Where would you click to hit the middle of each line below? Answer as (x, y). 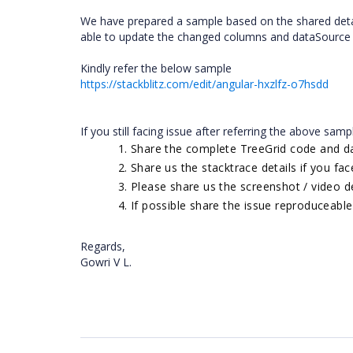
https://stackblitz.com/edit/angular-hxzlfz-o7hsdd (204, 84)
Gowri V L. (108, 262)
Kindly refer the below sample (156, 68)
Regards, (103, 246)
